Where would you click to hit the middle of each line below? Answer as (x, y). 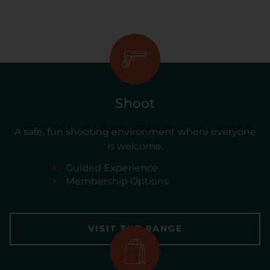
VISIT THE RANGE (135, 229)
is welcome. (135, 146)
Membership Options (118, 181)
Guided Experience (112, 168)
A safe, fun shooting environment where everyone (135, 131)
